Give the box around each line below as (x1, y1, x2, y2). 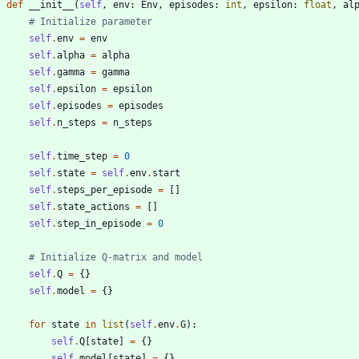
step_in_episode (57, 217, 141, 229)
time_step (57, 150, 107, 162)
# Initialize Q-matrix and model (29, 251, 203, 263)
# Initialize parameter (29, 15, 152, 27)
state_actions (57, 200, 130, 212)
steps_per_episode (57, 184, 152, 196)
